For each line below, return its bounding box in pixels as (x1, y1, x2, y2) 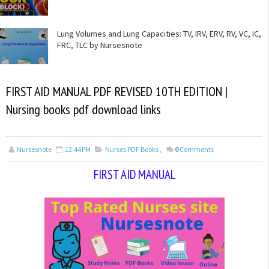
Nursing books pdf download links (6, 101, 161, 118)
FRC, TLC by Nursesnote (57, 40, 142, 51)
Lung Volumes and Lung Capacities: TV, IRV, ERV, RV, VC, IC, (57, 28, 261, 40)
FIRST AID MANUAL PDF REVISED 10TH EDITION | (6, 83, 228, 100)
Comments (180, 145, 214, 154)
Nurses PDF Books (105, 145, 159, 154)
